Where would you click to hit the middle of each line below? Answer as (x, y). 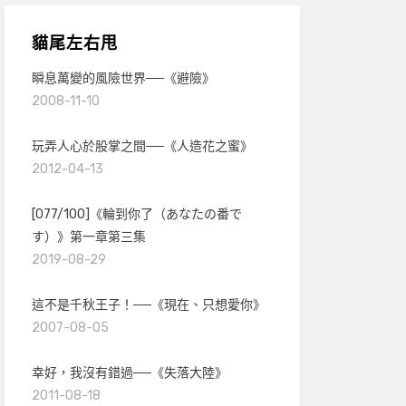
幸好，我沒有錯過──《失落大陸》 (129, 373)
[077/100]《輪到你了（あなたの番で (136, 214)
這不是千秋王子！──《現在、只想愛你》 (148, 305)
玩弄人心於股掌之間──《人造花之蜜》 (142, 146)
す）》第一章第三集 (88, 237)
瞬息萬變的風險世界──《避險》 (123, 78)
